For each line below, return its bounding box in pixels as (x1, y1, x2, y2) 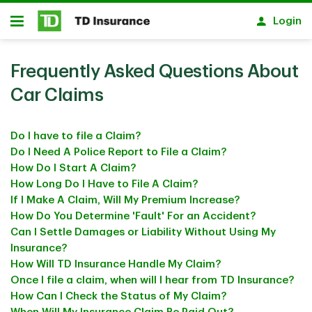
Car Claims (10, 86, 103, 104)
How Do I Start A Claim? (10, 163, 136, 173)
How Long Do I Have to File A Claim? (10, 179, 198, 189)
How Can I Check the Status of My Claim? (10, 291, 226, 302)
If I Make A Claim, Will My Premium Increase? (10, 195, 240, 205)
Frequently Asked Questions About (10, 63, 298, 81)
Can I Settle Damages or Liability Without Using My (10, 227, 276, 237)
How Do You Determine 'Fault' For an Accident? (10, 211, 256, 221)
